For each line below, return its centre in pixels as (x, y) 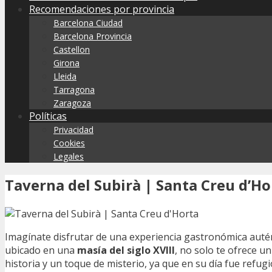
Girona (66, 63)
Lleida (65, 76)
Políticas (48, 116)
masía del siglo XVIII (126, 250)
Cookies (69, 143)
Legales (69, 156)
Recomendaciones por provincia (102, 9)
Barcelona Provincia (93, 36)
